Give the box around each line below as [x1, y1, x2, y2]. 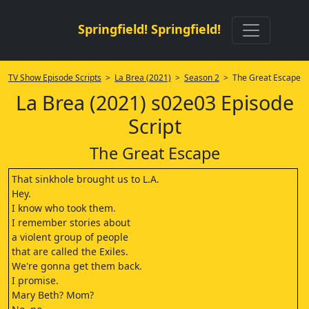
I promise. [12, 274, 59, 287]
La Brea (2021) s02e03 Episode [15, 89, 294, 116]
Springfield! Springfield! [77, 21, 221, 37]
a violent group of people [12, 230, 128, 243]
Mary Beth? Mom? [12, 288, 94, 301]
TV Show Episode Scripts [8, 72, 101, 83]
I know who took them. [12, 201, 116, 215]
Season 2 [184, 72, 219, 83]
